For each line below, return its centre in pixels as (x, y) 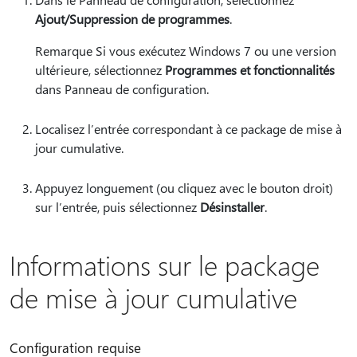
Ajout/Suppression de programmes (132, 19)
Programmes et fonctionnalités (250, 70)
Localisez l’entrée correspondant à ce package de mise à (188, 129)
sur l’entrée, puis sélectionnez (118, 207)
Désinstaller (232, 207)
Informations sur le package (165, 265)
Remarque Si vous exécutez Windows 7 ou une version (186, 51)
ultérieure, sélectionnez (100, 70)
